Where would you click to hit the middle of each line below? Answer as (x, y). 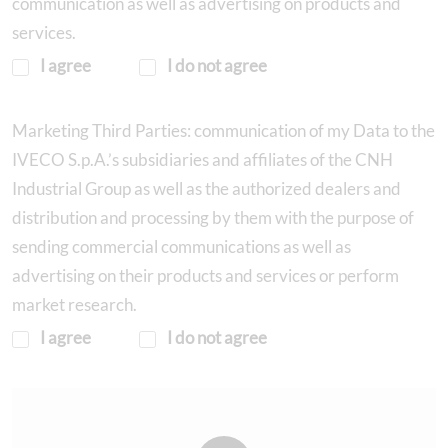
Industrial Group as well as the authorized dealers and (206, 188)
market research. (74, 304)
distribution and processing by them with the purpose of (213, 217)
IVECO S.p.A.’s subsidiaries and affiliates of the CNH (202, 159)
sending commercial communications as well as (181, 246)
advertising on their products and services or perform (205, 275)
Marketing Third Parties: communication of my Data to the (223, 130)
